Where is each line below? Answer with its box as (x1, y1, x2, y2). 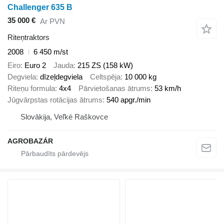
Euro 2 (24, 60, 46, 69)
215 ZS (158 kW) (77, 60, 133, 69)
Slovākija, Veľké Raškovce (20, 112, 108, 121)
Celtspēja (90, 72, 120, 81)
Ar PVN (40, 16, 65, 25)
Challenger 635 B (7, 3, 72, 12)
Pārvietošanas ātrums (78, 83, 150, 92)
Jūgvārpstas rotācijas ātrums (7, 95, 102, 104)
